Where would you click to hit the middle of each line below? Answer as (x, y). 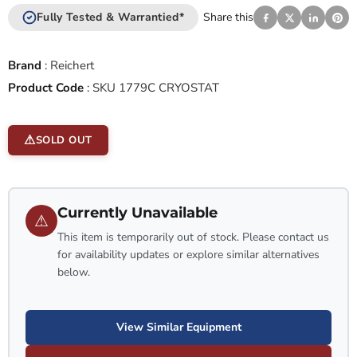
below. (74, 273)
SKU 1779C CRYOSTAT (156, 88)
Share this (228, 18)
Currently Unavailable (137, 213)
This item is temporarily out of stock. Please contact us (193, 237)
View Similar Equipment (178, 328)
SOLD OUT (64, 141)
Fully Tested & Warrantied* (110, 18)
